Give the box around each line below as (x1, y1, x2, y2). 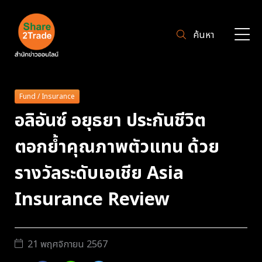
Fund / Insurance (19, 91, 75, 102)
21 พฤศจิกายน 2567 (27, 237, 108, 251)
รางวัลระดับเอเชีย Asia (15, 160, 184, 187)
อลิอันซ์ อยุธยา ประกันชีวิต (15, 107, 206, 135)
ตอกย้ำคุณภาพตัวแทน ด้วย (15, 133, 219, 161)
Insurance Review (15, 186, 170, 213)
